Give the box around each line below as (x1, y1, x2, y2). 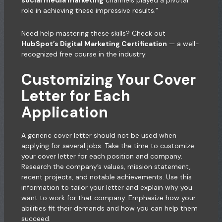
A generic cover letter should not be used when (21, 131, 176, 140)
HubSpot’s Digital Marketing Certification (21, 39, 167, 48)
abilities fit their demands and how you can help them (21, 204, 198, 213)
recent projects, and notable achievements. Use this (21, 172, 192, 182)
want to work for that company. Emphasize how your (21, 193, 196, 203)
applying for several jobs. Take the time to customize (21, 141, 194, 151)
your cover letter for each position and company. (21, 152, 182, 161)
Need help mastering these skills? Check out (21, 28, 166, 38)
